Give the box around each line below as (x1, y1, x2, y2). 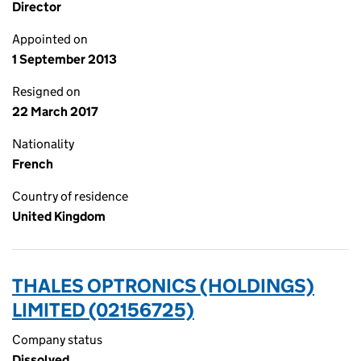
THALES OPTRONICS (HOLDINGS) (12, 274, 314, 297)
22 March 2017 (12, 104, 98, 119)
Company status (12, 332, 102, 347)
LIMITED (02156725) (12, 298, 194, 322)
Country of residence (12, 189, 128, 204)
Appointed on (12, 31, 88, 47)
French (12, 156, 53, 172)
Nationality (12, 136, 74, 151)
